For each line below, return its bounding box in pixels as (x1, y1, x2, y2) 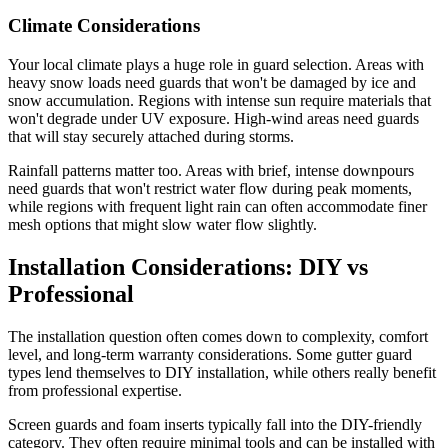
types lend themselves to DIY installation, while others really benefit (8, 363, 436, 381)
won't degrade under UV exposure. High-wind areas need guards (8, 109, 419, 127)
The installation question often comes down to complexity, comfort (8, 327, 428, 345)
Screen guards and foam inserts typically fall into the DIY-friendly (8, 415, 422, 433)
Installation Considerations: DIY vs (8, 253, 368, 280)
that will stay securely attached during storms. (8, 127, 294, 145)
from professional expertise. (8, 381, 182, 399)
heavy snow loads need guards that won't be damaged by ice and (8, 73, 416, 91)
